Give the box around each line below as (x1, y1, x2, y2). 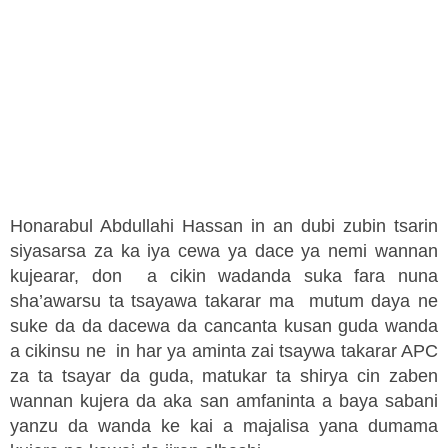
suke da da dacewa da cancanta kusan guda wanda (10, 316, 438, 337)
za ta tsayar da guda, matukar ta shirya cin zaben (10, 366, 438, 387)
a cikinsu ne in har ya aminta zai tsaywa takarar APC (10, 341, 438, 362)
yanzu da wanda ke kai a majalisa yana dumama (10, 416, 438, 437)
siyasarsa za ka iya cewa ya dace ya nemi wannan (10, 241, 438, 262)
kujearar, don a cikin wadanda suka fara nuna (10, 266, 438, 287)
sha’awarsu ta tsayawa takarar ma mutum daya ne (10, 291, 438, 312)
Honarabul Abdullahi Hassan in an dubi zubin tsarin (10, 216, 438, 237)
